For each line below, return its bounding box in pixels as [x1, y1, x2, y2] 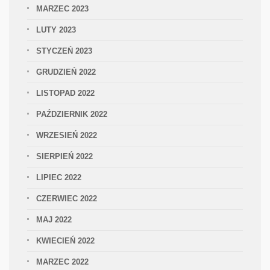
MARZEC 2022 [36, 257, 89, 266]
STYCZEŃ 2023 [36, 46, 92, 55]
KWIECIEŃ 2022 [36, 236, 95, 245]
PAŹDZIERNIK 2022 [36, 110, 107, 119]
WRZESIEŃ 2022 [36, 131, 97, 140]
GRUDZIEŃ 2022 [36, 67, 96, 77]
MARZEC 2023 [36, 4, 89, 13]
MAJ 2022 [36, 215, 72, 224]
